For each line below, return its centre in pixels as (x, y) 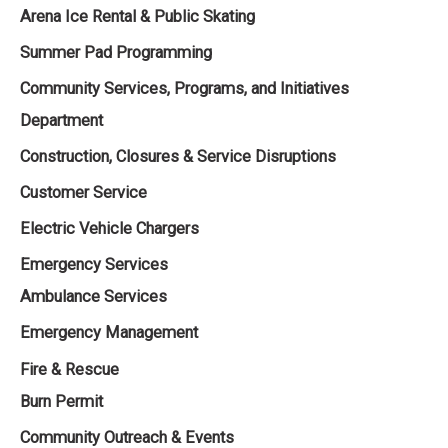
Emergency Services (94, 265)
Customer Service (83, 193)
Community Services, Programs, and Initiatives (184, 88)
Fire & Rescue (69, 369)
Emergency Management (109, 333)
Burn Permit (61, 401)
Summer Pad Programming (116, 52)
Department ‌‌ (63, 120)
